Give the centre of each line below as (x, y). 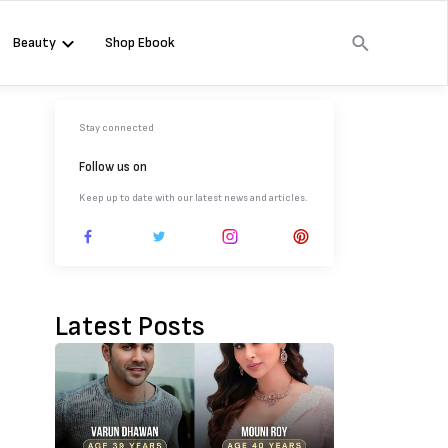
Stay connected (116, 128)
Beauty (34, 42)
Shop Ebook (139, 42)
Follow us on (113, 167)
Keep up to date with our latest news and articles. (193, 198)
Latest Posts (130, 326)
